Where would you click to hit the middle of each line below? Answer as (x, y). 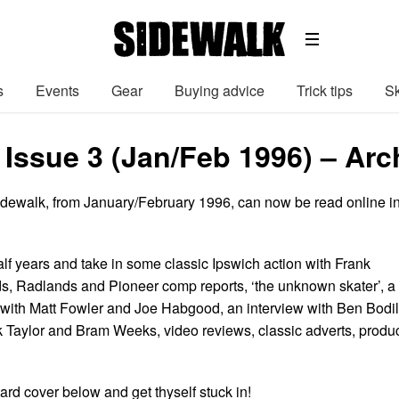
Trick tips (325, 90)
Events (57, 90)
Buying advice (220, 90)
